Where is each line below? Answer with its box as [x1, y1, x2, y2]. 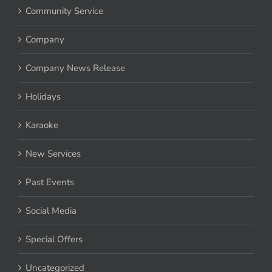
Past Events [25, 176, 74, 189]
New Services [25, 148, 81, 160]
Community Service [25, 5, 103, 18]
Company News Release [25, 62, 125, 75]
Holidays [25, 90, 61, 103]
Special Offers [25, 233, 83, 246]
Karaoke [25, 119, 58, 132]
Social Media [25, 205, 76, 217]
